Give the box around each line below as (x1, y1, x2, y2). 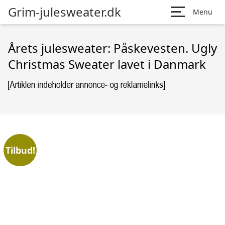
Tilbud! (5, 144, 35, 156)
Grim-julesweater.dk (8, 4, 121, 20)
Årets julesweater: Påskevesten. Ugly (8, 40, 217, 56)
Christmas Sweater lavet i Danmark (8, 56, 206, 72)
